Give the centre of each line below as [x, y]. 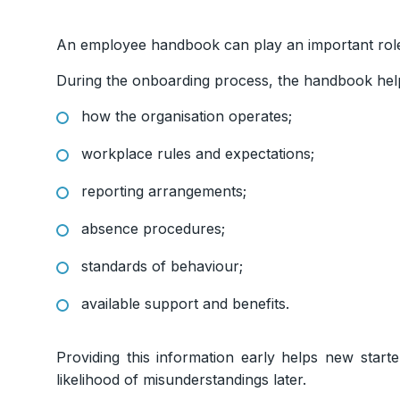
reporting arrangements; [164, 192]
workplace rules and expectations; [198, 154]
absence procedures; [153, 229]
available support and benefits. [185, 304]
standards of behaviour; [162, 267]
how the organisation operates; [187, 117]
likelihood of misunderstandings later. [181, 380]
